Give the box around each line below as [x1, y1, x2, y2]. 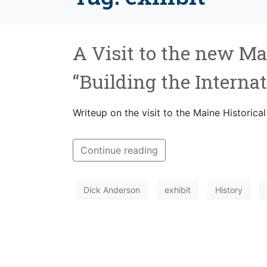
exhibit [164, 184, 191, 195]
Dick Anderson [83, 184, 140, 195]
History [215, 184, 243, 195]
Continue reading [80, 144, 158, 156]
